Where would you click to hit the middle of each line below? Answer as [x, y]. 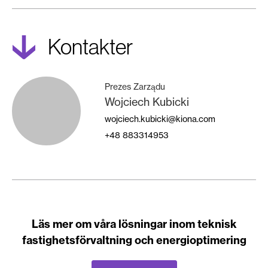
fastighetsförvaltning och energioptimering [134, 240]
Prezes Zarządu [135, 86]
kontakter [97, 47]
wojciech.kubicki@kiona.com [160, 119]
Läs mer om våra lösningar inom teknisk [134, 224]
